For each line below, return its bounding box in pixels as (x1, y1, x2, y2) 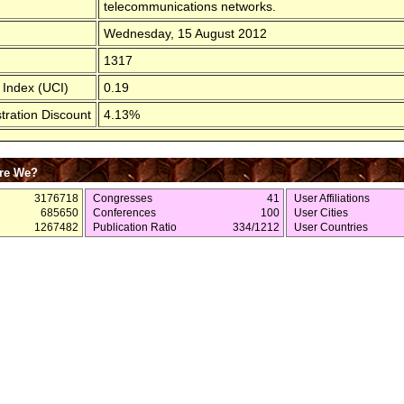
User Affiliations (294, 192, 370, 204)
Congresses (93, 192, 152, 204)
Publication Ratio (93, 221, 177, 233)
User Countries (294, 221, 368, 233)
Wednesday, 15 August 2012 (104, 25, 267, 41)
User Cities (294, 207, 348, 218)
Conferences (93, 207, 156, 218)
